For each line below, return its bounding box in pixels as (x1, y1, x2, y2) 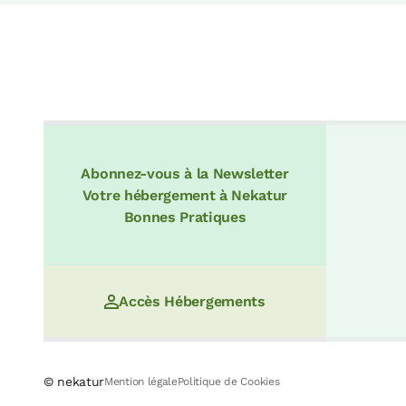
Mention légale (104, 374, 178, 388)
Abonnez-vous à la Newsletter (81, 164, 289, 182)
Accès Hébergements (119, 292, 266, 310)
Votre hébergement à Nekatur (82, 186, 288, 204)
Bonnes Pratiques (123, 208, 246, 226)
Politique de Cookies (177, 374, 280, 388)
